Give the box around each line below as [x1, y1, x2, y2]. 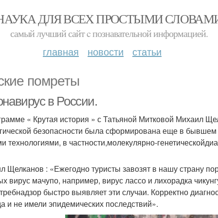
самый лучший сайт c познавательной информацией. [10, 27, 208, 40]
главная [43, 44, 79, 58]
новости [88, 44, 124, 58]
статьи [132, 44, 162, 58]
